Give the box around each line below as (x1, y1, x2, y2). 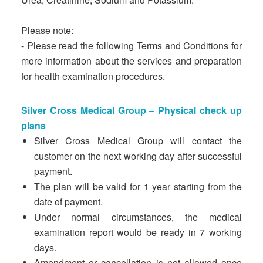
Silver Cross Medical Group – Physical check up (21, 103, 242, 117)
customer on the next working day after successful (33, 149, 242, 163)
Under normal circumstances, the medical (33, 210, 242, 224)
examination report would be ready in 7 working (33, 225, 242, 239)
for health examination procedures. (21, 69, 165, 83)
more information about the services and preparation (21, 54, 242, 68)
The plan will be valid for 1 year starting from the (33, 180, 242, 193)
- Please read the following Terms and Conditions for (21, 39, 242, 52)
